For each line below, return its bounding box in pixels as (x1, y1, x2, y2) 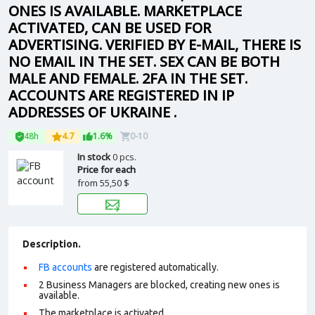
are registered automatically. (92, 262, 219, 273)
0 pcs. (112, 150, 136, 163)
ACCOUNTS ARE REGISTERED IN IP (8, 86, 234, 105)
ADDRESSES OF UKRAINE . (8, 103, 176, 122)
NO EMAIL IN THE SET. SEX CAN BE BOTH (8, 52, 280, 71)
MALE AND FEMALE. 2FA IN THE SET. (8, 69, 247, 88)
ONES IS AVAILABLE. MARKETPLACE (8, 1, 242, 20)
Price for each (77, 163, 136, 176)
